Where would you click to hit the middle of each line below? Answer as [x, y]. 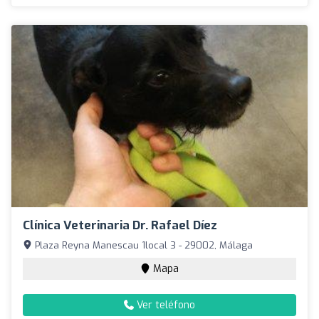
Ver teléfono [164, 305]
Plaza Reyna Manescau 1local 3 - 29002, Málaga [142, 245]
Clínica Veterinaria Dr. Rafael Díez [120, 225]
